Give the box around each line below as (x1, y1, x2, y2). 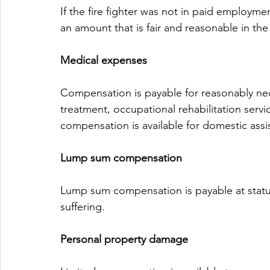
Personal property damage (60, 233, 188, 246)
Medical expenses (60, 54, 147, 67)
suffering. (60, 200, 105, 214)
